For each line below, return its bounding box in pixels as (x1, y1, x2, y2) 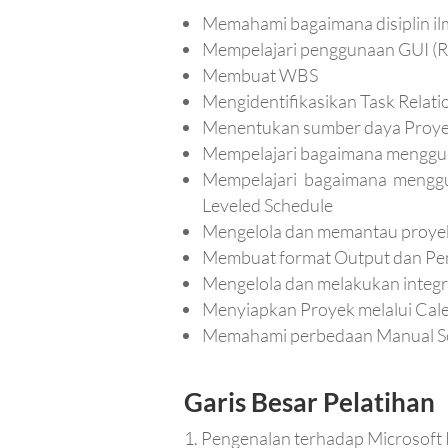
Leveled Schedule (202, 194, 334, 217)
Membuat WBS (202, 64, 319, 87)
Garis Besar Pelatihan (184, 386, 436, 419)
